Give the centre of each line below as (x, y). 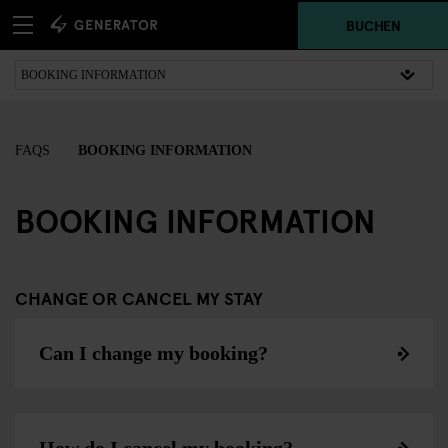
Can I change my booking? (153, 353)
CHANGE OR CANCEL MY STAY (139, 297)
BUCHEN (373, 24)
